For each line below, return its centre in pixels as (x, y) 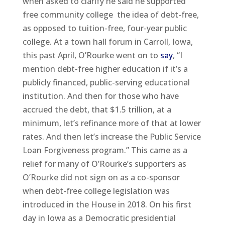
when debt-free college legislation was (96, 191)
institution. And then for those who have (100, 96)
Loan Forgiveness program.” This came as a (105, 150)
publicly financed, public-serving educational (106, 82)
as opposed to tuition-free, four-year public (104, 28)
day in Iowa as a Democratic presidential (99, 218)
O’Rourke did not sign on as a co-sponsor (101, 177)
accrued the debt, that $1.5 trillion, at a (97, 109)
